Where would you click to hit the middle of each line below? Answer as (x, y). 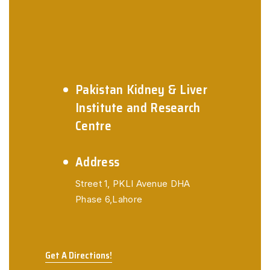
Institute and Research (138, 108)
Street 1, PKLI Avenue (122, 184)
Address (98, 162)
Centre (93, 126)
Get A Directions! (79, 256)
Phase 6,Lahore (109, 199)
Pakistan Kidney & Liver (141, 89)
